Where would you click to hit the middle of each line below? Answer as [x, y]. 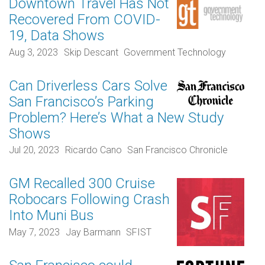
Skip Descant [91, 52]
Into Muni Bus [51, 216]
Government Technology [175, 52]
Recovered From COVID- [85, 20]
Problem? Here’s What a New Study [116, 117]
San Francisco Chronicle [178, 150]
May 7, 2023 [34, 232]
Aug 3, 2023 [33, 52]
